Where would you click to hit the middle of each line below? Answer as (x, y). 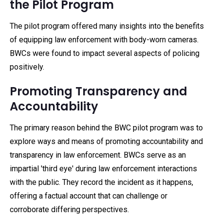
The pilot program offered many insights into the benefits (107, 26)
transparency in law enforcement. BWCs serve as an (98, 155)
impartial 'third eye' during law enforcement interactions (103, 169)
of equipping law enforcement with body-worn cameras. (104, 40)
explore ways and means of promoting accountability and (106, 141)
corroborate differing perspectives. (69, 209)
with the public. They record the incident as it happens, (101, 182)
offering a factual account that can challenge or (89, 196)
